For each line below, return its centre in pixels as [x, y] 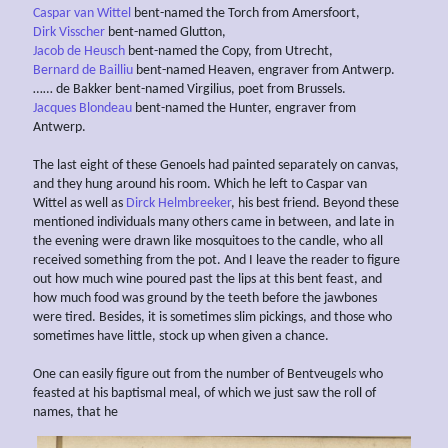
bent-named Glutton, [165, 33]
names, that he [75, 413]
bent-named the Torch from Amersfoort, [245, 14]
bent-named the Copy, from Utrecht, [229, 52]
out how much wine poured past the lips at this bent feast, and [207, 280]
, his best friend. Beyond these [315, 204]
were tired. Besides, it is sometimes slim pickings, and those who [212, 318]
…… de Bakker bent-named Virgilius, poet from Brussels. [189, 90]
